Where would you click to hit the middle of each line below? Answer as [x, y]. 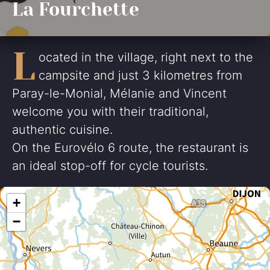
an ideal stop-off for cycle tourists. [110, 166]
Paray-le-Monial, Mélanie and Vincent [119, 93]
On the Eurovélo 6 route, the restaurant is [130, 148]
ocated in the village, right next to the [146, 57]
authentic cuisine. [62, 130]
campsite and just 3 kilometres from [140, 75]
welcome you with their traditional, [110, 111]
